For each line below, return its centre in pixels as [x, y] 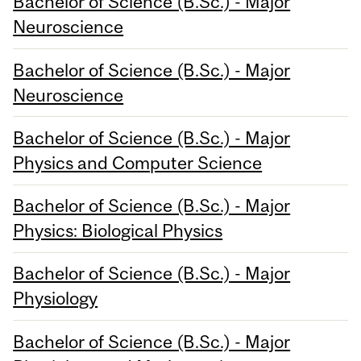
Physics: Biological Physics [118, 231]
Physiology [56, 299]
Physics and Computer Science [138, 162]
